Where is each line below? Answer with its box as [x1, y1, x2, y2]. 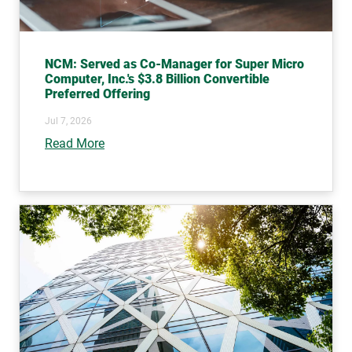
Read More [45, 136, 104, 152]
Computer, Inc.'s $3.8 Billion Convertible [45, 71, 269, 87]
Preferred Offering [45, 86, 150, 102]
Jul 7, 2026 [45, 115, 92, 127]
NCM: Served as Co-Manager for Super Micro [45, 57, 304, 72]
